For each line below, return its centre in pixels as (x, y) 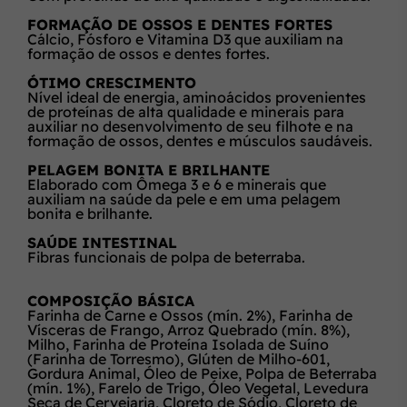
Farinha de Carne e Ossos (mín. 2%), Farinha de (190, 315)
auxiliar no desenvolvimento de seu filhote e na (190, 126)
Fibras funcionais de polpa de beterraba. (166, 257)
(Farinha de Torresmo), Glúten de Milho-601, (179, 358)
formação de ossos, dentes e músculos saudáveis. (200, 140)
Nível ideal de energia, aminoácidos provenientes (197, 97)
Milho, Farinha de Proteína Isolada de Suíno (178, 344)
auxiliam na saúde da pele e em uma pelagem (184, 199)
